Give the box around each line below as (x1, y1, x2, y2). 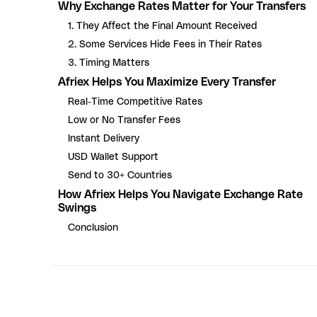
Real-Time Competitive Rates (68, 96, 202, 107)
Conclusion (68, 222, 118, 233)
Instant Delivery (68, 133, 139, 144)
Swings (58, 202, 96, 214)
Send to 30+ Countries (68, 170, 172, 180)
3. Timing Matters (68, 57, 149, 68)
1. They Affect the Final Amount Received (68, 21, 257, 31)
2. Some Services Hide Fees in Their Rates (68, 39, 262, 50)
